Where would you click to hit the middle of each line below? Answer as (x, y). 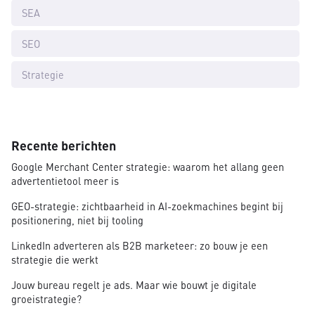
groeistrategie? (46, 299)
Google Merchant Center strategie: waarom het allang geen (148, 167)
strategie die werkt (55, 260)
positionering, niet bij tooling (77, 220)
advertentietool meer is (65, 181)
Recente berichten (64, 146)
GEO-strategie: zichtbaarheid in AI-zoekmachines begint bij (147, 206)
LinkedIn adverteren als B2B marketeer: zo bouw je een (140, 246)
